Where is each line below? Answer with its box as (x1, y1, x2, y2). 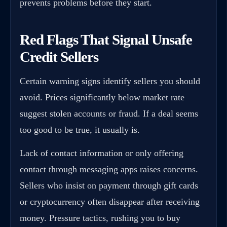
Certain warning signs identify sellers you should (20, 75, 200, 86)
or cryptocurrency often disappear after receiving (20, 196, 200, 207)
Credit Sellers (20, 49, 98, 65)
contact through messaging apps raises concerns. (20, 164, 198, 174)
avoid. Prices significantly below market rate (20, 92, 184, 102)
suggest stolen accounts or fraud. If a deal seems (20, 108, 198, 119)
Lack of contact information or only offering (20, 147, 183, 158)
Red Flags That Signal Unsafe (20, 31, 192, 48)
